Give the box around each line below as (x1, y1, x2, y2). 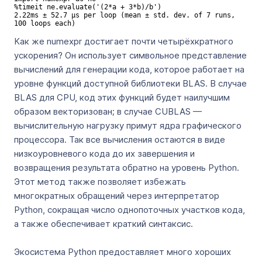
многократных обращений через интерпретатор (14, 190, 219, 201)
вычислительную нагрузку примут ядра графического (14, 120, 242, 131)
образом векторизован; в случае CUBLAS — (14, 106, 202, 117)
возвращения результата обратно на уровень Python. (14, 162, 239, 173)
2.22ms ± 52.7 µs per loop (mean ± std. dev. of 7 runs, (14, 11, 235, 19)
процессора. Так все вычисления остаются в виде (14, 134, 225, 145)
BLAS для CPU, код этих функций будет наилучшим (14, 92, 230, 103)
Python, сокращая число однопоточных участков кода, (14, 204, 245, 215)
